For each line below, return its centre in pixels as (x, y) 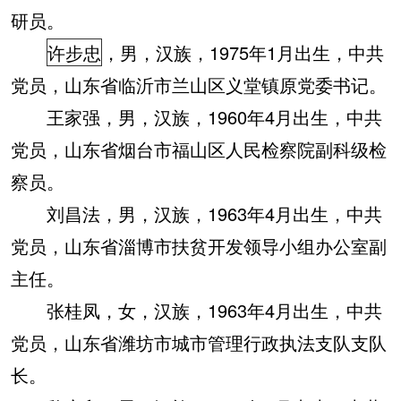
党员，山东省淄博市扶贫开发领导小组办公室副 (199, 246)
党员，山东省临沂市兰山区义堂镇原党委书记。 (199, 85)
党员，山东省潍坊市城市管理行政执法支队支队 (199, 342)
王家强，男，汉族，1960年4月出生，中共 (196, 117)
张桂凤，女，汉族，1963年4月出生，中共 (196, 310)
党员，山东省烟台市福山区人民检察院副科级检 (199, 149)
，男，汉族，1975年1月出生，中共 (243, 52)
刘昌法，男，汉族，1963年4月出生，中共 (196, 213)
